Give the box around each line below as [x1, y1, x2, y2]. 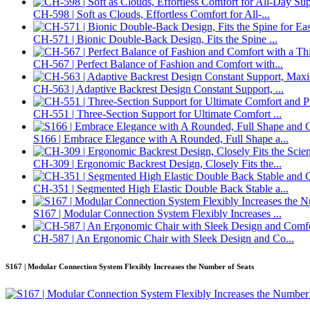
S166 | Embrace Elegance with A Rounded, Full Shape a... [33, 133, 289, 145]
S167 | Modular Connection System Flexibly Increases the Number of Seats [6, 262, 254, 271]
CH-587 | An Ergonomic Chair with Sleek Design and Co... [33, 232, 294, 245]
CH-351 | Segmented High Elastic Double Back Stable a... [33, 183, 289, 195]
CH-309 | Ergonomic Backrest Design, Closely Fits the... [33, 158, 282, 170]
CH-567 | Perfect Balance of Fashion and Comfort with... [33, 58, 283, 71]
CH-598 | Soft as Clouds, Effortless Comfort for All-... [33, 8, 270, 21]
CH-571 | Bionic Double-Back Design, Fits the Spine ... [33, 33, 277, 46]
